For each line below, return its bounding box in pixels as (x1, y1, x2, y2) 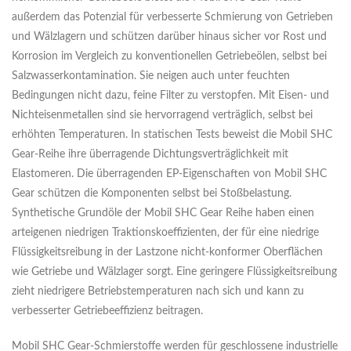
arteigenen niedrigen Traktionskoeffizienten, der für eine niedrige (12, 227, 319, 239)
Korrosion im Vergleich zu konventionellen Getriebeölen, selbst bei (12, 51, 327, 63)
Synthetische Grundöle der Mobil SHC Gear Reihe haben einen (12, 208, 314, 219)
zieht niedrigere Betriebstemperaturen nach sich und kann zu (12, 286, 304, 298)
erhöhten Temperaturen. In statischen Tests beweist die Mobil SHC (12, 129, 332, 141)
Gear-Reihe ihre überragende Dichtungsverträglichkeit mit (12, 149, 288, 161)
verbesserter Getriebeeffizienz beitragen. (12, 306, 203, 317)
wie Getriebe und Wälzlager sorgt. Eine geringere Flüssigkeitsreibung (12, 266, 337, 278)
